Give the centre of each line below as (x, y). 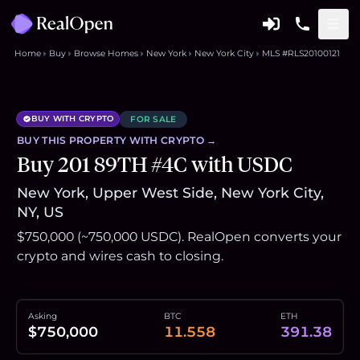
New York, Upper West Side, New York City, (170, 192)
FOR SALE (153, 119)
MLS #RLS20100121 (301, 53)
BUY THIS (43, 140)
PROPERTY (98, 140)
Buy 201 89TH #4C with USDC (155, 165)
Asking (43, 316)
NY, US (40, 212)
